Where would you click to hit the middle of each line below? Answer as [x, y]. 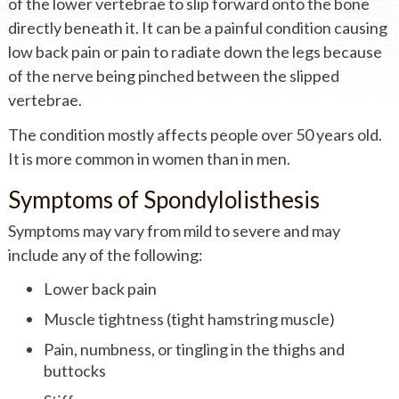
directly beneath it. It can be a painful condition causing [197, 27]
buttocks [74, 370]
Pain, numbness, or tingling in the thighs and [194, 349]
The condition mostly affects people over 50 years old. [195, 134]
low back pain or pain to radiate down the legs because [195, 51]
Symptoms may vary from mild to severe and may [174, 230]
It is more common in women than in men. [149, 158]
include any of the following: [105, 254]
